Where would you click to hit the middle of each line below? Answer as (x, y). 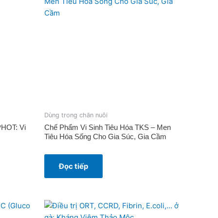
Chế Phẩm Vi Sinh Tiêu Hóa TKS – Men (108, 127)
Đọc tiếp (73, 166)
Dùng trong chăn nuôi (76, 115)
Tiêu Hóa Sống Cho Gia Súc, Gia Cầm (105, 136)
